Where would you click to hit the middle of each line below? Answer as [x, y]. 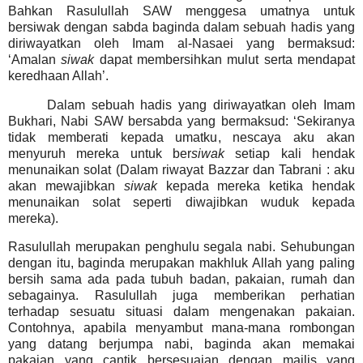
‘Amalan [35, 59]
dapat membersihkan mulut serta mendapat [225, 59]
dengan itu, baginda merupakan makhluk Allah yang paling [181, 263]
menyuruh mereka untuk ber [100, 153]
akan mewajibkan [66, 186]
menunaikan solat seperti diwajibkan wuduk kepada [181, 202]
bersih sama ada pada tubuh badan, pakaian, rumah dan [181, 280]
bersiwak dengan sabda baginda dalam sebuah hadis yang [181, 27]
